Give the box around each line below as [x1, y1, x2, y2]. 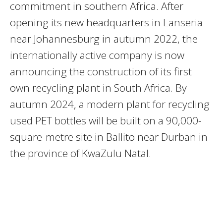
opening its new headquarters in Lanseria [10, 15, 203, 29]
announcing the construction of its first [10, 64, 192, 78]
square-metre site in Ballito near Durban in [10, 129, 208, 144]
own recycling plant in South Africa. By [10, 80, 187, 95]
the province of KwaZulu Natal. [10, 146, 151, 160]
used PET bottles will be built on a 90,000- [10, 113, 202, 127]
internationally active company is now [10, 48, 184, 62]
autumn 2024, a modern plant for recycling [10, 97, 210, 111]
